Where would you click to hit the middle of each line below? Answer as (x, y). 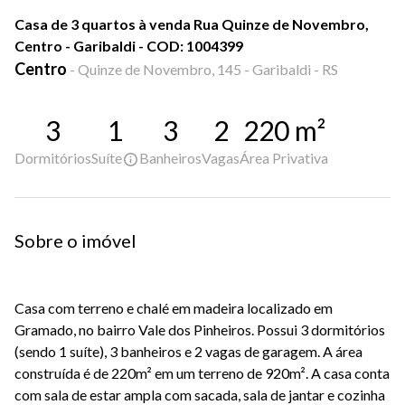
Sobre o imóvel (75, 241)
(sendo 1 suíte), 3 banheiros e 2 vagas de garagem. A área (188, 352)
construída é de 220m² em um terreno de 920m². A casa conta (202, 373)
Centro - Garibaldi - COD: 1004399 (129, 46)
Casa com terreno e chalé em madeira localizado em (174, 308)
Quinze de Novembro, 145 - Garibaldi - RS (208, 69)
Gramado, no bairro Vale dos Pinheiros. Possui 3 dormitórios (200, 330)
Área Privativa (284, 158)
